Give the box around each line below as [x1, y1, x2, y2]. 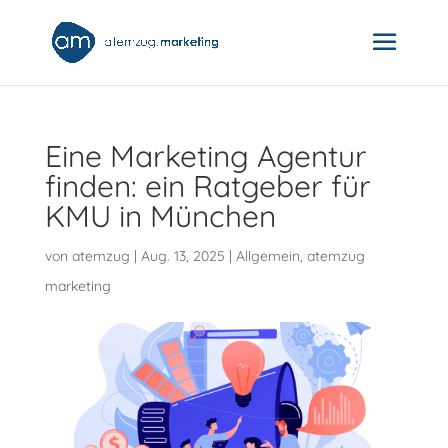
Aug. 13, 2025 [140, 247, 225, 265]
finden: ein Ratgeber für [44, 167, 371, 205]
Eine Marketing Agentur [44, 137, 367, 175]
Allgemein [235, 247, 300, 265]
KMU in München [44, 197, 276, 235]
